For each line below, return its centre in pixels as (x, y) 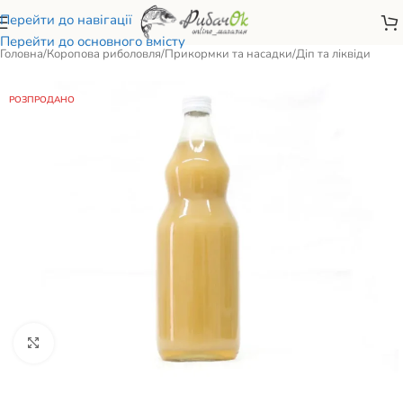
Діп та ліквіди (333, 54)
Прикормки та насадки (228, 54)
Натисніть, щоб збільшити (128, 343)
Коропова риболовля (104, 54)
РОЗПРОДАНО (42, 100)
